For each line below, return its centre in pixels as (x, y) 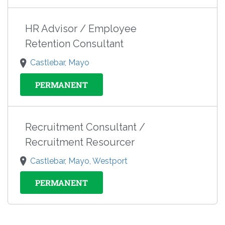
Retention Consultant (74, 44)
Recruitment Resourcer (80, 142)
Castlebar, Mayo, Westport (79, 161)
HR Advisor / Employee (81, 29)
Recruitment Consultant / (85, 127)
